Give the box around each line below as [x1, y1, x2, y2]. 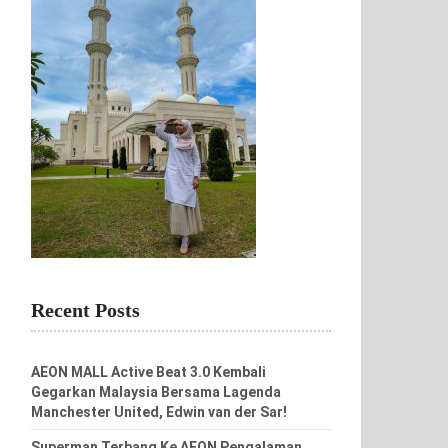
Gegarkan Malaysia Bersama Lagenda [31, 384, 281, 400]
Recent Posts [31, 299, 140, 321]
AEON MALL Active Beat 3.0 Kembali [31, 364, 266, 380]
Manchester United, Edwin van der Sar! [31, 404, 287, 420]
